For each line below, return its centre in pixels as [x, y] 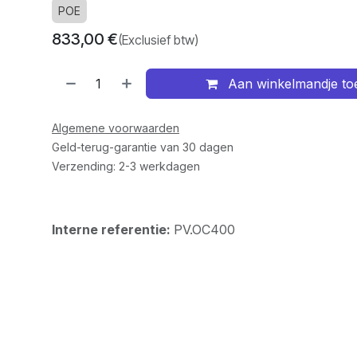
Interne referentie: [112, 229]
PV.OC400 [204, 229]
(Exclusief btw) [158, 40]
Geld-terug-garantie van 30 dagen [142, 147]
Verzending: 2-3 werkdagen [126, 166]
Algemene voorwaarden [115, 128]
